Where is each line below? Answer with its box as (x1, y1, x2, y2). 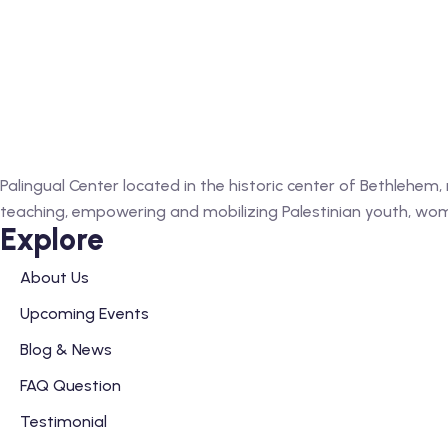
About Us (20, 268, 89, 287)
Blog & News (20, 340, 112, 359)
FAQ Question (20, 376, 121, 395)
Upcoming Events (20, 304, 149, 323)
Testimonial (20, 412, 107, 431)
